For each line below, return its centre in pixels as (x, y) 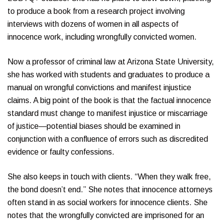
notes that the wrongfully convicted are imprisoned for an (106, 215)
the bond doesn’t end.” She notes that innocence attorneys (110, 189)
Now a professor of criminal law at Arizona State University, (111, 61)
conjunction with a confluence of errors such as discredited (108, 139)
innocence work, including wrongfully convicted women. (102, 37)
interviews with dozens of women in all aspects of (93, 24)
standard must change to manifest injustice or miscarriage (108, 113)
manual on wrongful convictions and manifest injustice (99, 87)
